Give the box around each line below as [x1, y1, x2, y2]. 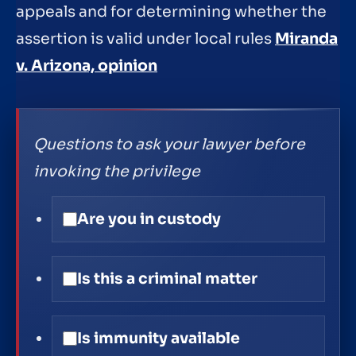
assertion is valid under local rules [16, 29, 275, 48]
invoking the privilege [33, 162, 201, 182]
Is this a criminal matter [76, 269, 257, 289]
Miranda [275, 29, 338, 48]
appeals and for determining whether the [16, 2, 327, 21]
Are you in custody [76, 210, 221, 230]
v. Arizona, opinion [16, 56, 157, 75]
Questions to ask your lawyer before [33, 135, 306, 155]
